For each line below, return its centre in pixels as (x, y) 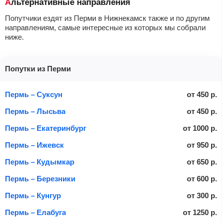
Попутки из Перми (38, 69)
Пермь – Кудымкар (40, 162)
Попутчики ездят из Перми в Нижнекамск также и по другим (107, 18)
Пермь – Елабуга (35, 212)
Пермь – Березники (40, 179)
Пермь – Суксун (34, 94)
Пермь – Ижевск (34, 145)
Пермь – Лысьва (35, 111)
